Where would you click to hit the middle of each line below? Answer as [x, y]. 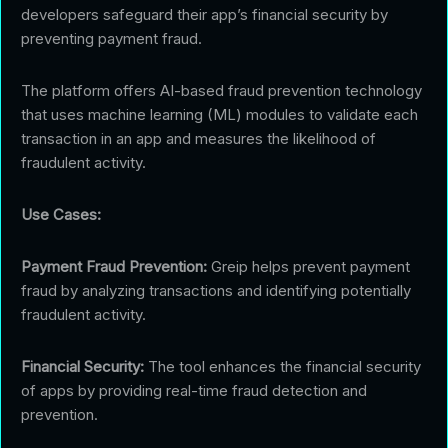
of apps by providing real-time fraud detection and [194, 390]
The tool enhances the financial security [282, 366]
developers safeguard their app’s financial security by [204, 14]
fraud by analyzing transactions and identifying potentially [216, 290]
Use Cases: [61, 214]
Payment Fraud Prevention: [114, 266]
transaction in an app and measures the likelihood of [198, 138]
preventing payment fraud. [111, 38]
